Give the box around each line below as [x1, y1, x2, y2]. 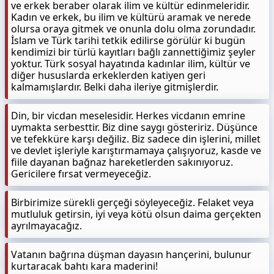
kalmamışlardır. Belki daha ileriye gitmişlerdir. [11, 80, 218, 94]
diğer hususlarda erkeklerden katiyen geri [11, 68, 206, 82]
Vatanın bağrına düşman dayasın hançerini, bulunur [11, 248, 251, 261]
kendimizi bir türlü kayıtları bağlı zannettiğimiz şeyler [11, 45, 256, 59]
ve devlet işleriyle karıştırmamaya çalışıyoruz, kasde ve [11, 144, 261, 157]
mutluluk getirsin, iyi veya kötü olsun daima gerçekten [11, 207, 261, 221]
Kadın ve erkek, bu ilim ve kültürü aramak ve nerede [11, 10, 251, 24]
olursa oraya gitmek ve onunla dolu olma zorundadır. [11, 22, 256, 35]
